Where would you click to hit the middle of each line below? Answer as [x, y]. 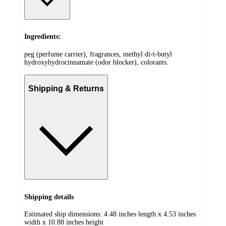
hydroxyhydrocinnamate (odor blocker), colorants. [96, 63]
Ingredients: [43, 37]
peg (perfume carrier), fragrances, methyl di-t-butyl [98, 54]
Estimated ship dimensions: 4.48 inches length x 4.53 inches [110, 214]
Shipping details [49, 197]
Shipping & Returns [66, 88]
